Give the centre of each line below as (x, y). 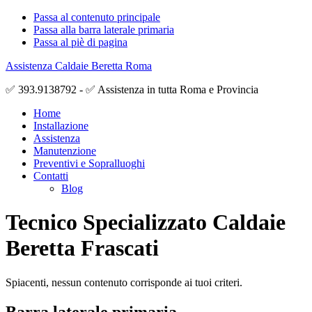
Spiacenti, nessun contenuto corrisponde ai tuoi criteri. (124, 282)
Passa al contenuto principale (97, 17)
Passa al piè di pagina (80, 42)
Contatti (51, 176)
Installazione (61, 126)
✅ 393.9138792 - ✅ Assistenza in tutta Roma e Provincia (132, 89)
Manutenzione (65, 151)
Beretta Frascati (82, 248)
